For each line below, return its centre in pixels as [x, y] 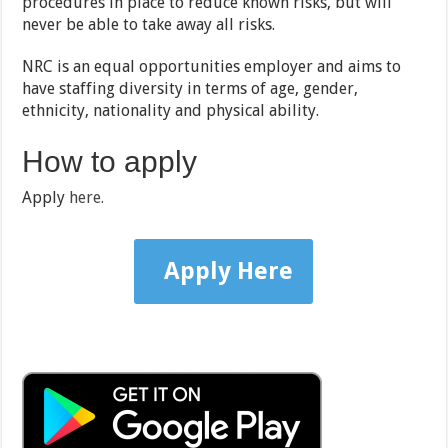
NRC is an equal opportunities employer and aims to [212, 67]
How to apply [110, 162]
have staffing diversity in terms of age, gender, [190, 89]
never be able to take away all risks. [149, 25]
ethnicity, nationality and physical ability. [171, 111]
